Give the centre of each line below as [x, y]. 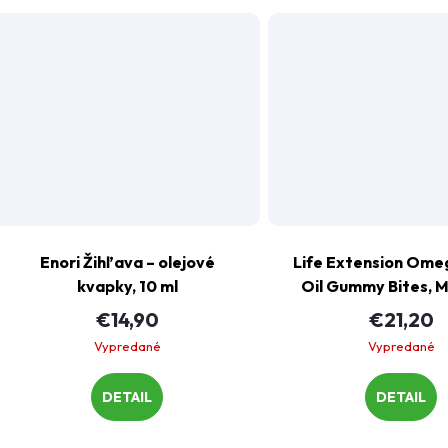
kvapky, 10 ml [127, 285]
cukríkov [401, 333]
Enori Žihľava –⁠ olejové [127, 261]
